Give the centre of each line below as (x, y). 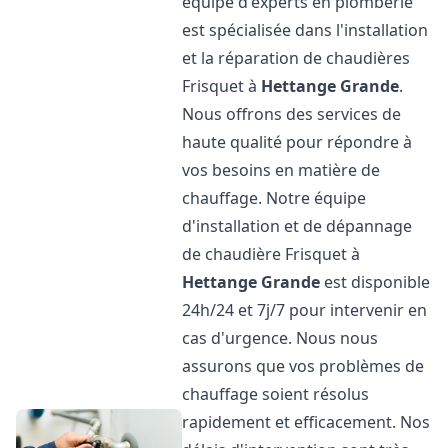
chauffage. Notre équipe (274, 198)
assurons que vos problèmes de (303, 366)
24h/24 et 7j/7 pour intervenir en (305, 310)
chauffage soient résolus (276, 394)
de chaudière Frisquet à (271, 254)
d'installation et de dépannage (297, 226)
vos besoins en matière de (281, 170)
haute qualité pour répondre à (297, 142)
